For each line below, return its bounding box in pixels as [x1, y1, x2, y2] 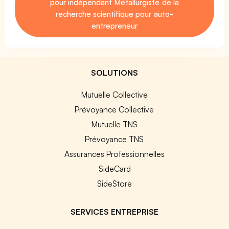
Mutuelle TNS [91, 119, 138, 129]
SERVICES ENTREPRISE [70, 206, 158, 217]
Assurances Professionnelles [64, 148, 165, 159]
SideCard [98, 163, 131, 174]
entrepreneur [91, 20, 138, 31]
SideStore [97, 178, 132, 189]
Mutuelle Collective [81, 89, 148, 100]
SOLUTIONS [91, 67, 138, 78]
